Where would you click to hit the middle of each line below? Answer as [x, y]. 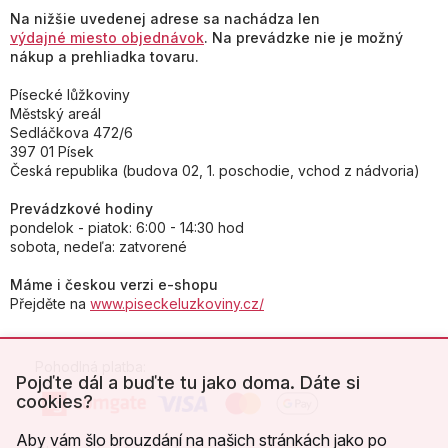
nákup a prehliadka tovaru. [104, 57]
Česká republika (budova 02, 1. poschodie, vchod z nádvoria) [215, 171]
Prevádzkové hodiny [81, 209]
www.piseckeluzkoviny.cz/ [177, 304]
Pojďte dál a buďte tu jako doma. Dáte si [188, 382]
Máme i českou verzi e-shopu [114, 285]
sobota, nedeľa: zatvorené [98, 247]
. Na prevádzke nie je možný [303, 38]
